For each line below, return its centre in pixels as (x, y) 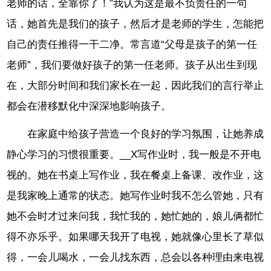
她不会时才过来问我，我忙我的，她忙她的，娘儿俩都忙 (135, 217)
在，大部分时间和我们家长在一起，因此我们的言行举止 (135, 85)
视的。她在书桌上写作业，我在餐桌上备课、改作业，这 (135, 175)
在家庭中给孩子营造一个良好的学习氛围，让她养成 (146, 134)
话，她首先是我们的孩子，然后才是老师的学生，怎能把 (135, 24)
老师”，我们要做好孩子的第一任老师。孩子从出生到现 (132, 65)
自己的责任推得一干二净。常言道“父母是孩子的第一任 (132, 44)
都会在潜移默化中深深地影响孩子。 (89, 106)
